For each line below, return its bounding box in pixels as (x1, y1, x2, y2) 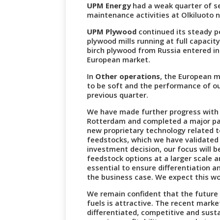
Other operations (95, 71, 161, 82)
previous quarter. (87, 90, 149, 100)
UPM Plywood (87, 27, 137, 37)
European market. (87, 55, 151, 65)
